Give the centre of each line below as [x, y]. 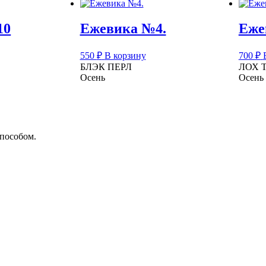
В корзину [125, 55]
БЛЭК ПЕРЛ [106, 66]
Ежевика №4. [123, 28]
